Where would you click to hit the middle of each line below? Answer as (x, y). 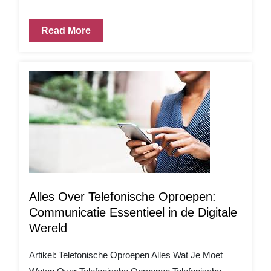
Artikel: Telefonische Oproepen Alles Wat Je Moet (126, 255)
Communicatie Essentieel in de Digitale (133, 213)
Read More (66, 31)
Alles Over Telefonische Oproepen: (122, 197)
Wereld (48, 228)
